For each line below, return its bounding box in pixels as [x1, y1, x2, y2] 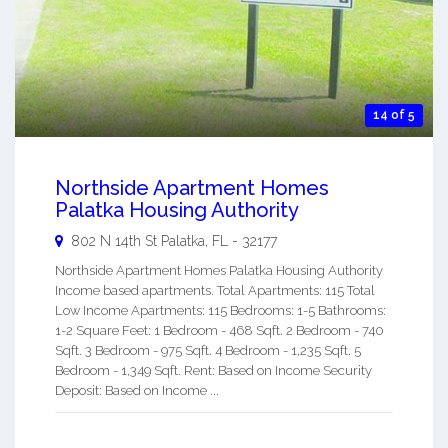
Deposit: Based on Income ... [55, 383, 219, 399]
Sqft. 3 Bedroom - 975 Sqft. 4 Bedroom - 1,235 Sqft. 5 [55, 343, 361, 359]
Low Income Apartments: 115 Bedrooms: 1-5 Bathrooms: [55, 303, 386, 319]
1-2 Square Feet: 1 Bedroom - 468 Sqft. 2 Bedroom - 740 [55, 323, 384, 339]
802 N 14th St [71, 233, 157, 250]
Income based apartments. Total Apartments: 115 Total [55, 283, 375, 299]
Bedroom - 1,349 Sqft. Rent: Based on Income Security [55, 363, 372, 379]
